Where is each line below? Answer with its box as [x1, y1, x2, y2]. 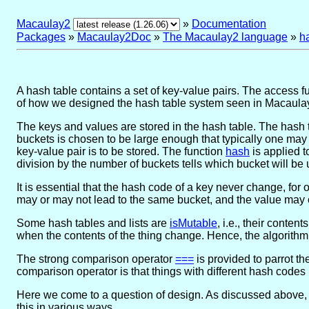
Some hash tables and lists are [17, 217, 170, 229]
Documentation [192, 18, 266, 30]
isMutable [170, 217, 217, 229]
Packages [17, 31, 66, 43]
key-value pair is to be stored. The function [17, 145, 226, 157]
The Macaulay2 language [163, 31, 288, 43]
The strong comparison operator [17, 252, 175, 265]
